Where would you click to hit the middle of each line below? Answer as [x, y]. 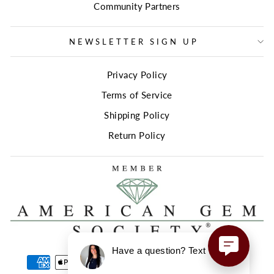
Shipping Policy [137, 115]
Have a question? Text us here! [178, 250]
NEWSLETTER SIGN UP [134, 42]
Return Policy [137, 135]
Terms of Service [137, 95]
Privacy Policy [137, 75]
